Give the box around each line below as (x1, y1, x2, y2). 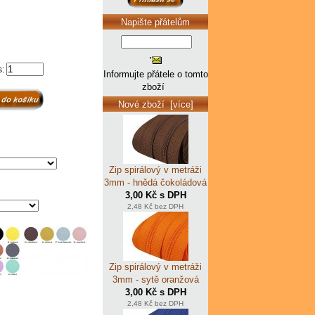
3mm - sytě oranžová (112, 274, 199, 285)
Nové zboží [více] (117, 98, 193, 110)
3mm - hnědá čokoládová (104, 176, 207, 188)
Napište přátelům (121, 16, 190, 27)
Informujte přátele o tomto (103, 69, 208, 80)
